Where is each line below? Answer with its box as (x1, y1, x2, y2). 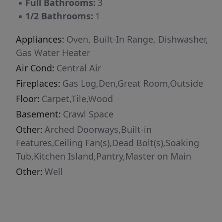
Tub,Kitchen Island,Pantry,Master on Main (16, 150, 191, 163)
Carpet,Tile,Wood (42, 93, 113, 105)
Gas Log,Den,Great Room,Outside (62, 77, 203, 90)
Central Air (56, 62, 101, 74)
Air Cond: (16, 62, 55, 74)
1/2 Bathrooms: (25, 10, 93, 22)
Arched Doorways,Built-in (45, 123, 152, 136)
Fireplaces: (16, 77, 60, 90)
